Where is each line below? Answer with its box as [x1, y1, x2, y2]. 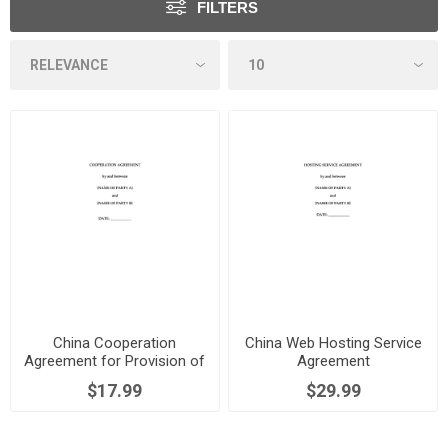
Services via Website [47, 369, 183, 388]
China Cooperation [53, 333, 177, 352]
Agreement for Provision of [24, 351, 206, 370]
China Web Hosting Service [244, 333, 422, 352]
